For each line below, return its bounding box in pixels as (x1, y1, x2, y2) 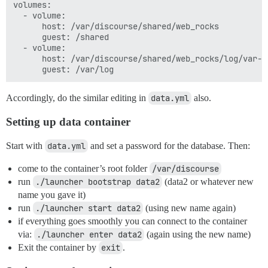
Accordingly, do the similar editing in (6, 93, 148, 103)
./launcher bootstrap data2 (35, 176, 160, 188)
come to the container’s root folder (18, 163, 150, 174)
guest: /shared (13, 32, 109, 43)
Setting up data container (6, 115, 130, 129)
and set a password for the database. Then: (88, 141, 250, 151)
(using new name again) (143, 203, 236, 214)
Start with (6, 141, 45, 151)
